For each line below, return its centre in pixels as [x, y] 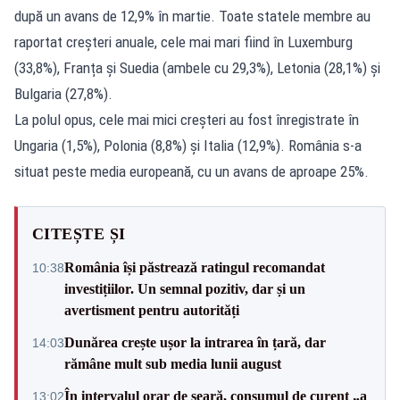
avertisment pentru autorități [152, 310]
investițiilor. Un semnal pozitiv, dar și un [185, 288]
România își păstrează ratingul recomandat [195, 267]
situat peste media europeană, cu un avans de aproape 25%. [192, 171]
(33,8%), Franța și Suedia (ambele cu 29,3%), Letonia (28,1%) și [197, 67]
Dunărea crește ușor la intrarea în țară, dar [195, 342]
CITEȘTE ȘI [79, 233]
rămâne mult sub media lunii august [173, 363]
